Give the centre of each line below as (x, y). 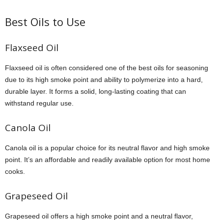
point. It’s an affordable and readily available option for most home (108, 159)
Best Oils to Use (45, 21)
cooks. (15, 171)
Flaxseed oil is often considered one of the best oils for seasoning (107, 68)
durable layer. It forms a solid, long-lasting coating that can (96, 91)
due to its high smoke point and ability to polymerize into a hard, (104, 79)
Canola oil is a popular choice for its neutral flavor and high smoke (107, 148)
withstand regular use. (39, 103)
